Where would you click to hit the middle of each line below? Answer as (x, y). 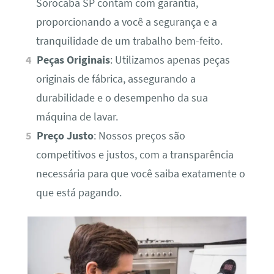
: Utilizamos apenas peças (170, 60)
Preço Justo (65, 136)
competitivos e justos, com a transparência (135, 155)
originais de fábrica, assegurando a (116, 79)
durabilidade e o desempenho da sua (122, 98)
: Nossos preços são (140, 136)
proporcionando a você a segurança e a (126, 22)
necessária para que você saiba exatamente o (140, 174)
